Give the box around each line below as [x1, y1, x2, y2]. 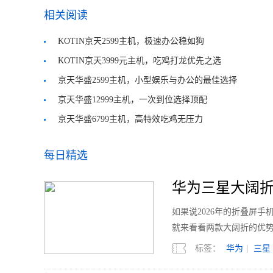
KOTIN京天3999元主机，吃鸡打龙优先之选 [58, 56, 221, 65]
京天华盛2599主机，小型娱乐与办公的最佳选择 [58, 76, 237, 85]
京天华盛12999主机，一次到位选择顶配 [58, 95, 207, 104]
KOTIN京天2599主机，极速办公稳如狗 [58, 37, 204, 46]
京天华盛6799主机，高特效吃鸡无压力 [58, 115, 203, 124]
